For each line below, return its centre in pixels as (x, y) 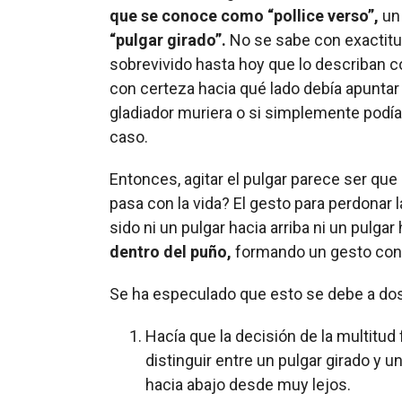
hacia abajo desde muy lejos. (248, 384)
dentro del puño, (170, 251)
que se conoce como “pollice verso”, (244, 15)
